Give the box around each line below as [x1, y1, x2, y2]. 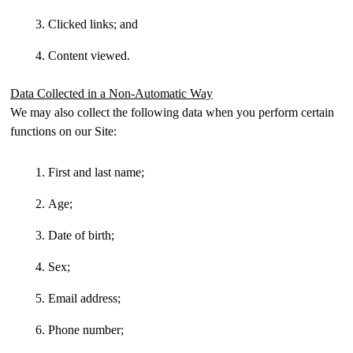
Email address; [48, 292, 121, 305]
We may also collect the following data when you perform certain [10, 106, 334, 119]
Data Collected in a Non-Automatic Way [10, 87, 213, 100]
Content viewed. [48, 49, 130, 62]
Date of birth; [48, 229, 114, 242]
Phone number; [48, 323, 124, 336]
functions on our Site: [10, 124, 117, 138]
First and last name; [48, 165, 144, 179]
